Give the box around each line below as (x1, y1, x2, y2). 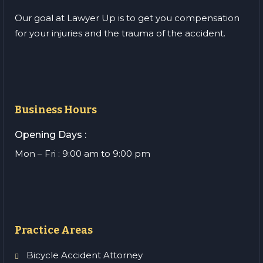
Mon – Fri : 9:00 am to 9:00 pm (15, 148, 150, 160)
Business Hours (15, 103, 97, 117)
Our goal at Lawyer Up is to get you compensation (15, 12, 240, 24)
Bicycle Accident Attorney (26, 249, 143, 261)
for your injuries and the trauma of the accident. (15, 28, 225, 39)
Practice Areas (15, 224, 93, 237)
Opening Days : (15, 129, 86, 141)
